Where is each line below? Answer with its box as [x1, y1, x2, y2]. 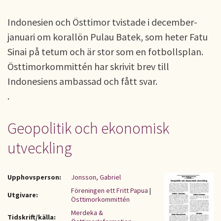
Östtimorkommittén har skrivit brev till [7, 60, 169, 73]
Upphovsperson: [7, 173, 61, 182]
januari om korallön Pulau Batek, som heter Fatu [7, 31, 208, 43]
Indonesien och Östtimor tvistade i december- [7, 16, 197, 28]
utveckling [7, 138, 72, 158]
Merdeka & [71, 208, 103, 217]
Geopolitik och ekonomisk [7, 118, 169, 138]
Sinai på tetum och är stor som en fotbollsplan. [7, 45, 203, 58]
